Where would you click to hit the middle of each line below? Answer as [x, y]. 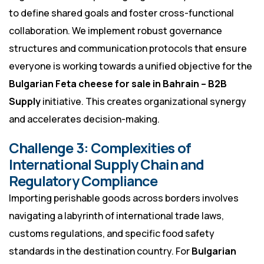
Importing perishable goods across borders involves [124, 198]
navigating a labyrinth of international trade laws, [116, 216]
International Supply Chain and [106, 165]
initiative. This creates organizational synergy [143, 102]
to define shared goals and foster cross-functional [121, 13]
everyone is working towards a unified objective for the [131, 66]
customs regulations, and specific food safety [112, 234]
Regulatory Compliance [83, 181]
